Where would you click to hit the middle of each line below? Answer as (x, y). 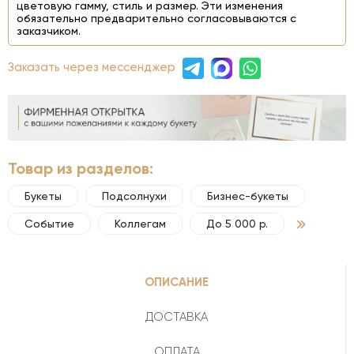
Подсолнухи (134, 196)
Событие (49, 223)
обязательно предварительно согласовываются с (156, 18)
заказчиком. (49, 31)
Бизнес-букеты (248, 196)
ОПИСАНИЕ (177, 282)
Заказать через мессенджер (93, 68)
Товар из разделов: (81, 168)
